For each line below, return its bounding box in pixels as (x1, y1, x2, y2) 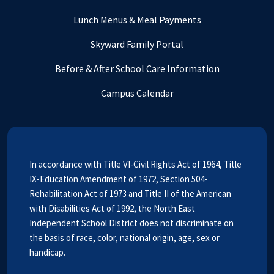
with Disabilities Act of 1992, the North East (29, 202, 195, 214)
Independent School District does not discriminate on (29, 217, 234, 229)
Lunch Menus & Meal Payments (73, 13, 201, 26)
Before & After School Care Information (54, 62, 220, 75)
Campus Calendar (100, 86, 174, 99)
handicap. (29, 246, 65, 258)
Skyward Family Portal (91, 37, 183, 50)
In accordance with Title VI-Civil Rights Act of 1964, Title (29, 158, 242, 170)
